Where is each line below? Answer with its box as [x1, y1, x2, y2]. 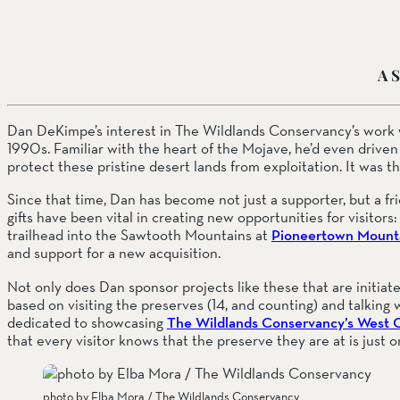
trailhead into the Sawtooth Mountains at [7, 225, 271, 245]
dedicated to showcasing [7, 312, 167, 331]
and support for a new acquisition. [7, 243, 221, 262]
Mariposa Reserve [253, 69, 362, 87]
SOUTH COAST [253, 40, 352, 57]
